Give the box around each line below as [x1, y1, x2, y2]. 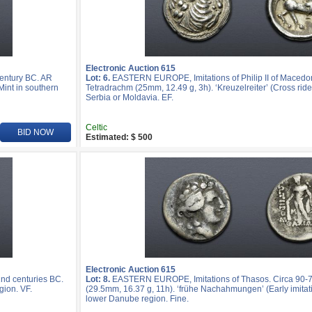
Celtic [86, 123, 107, 132]
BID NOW [17, 127, 54, 137]
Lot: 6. [86, 73, 110, 83]
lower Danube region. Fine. [86, 294, 189, 304]
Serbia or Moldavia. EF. [86, 93, 173, 102]
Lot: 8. [86, 274, 110, 284]
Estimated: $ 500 [86, 132, 153, 142]
